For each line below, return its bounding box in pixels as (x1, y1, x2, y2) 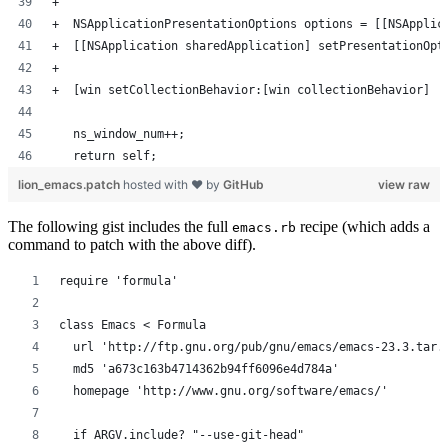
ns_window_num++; (52, 127, 185, 142)
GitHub (223, 177, 264, 193)
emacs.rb (232, 220, 296, 236)
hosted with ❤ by (123, 177, 223, 193)
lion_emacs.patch (18, 177, 123, 193)
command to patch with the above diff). (8, 236, 256, 254)
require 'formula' (59, 274, 178, 289)
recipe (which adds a (296, 218, 430, 236)
